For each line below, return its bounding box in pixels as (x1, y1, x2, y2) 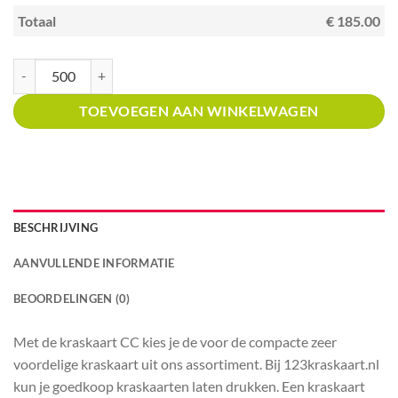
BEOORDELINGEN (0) (13, 291, 131, 306)
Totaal (18, 12, 56, 29)
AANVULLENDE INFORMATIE (13, 255, 175, 270)
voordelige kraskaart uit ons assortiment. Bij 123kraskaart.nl (13, 354, 379, 372)
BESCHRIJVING (13, 219, 99, 235)
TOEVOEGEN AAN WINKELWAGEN (79, 103, 319, 119)
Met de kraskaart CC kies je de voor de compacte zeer (13, 332, 337, 350)
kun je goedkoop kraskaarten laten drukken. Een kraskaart (13, 377, 365, 394)
